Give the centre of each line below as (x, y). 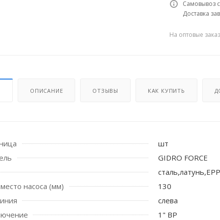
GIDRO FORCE (183, 158)
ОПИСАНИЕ (47, 91)
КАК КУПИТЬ (166, 91)
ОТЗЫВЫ (106, 91)
